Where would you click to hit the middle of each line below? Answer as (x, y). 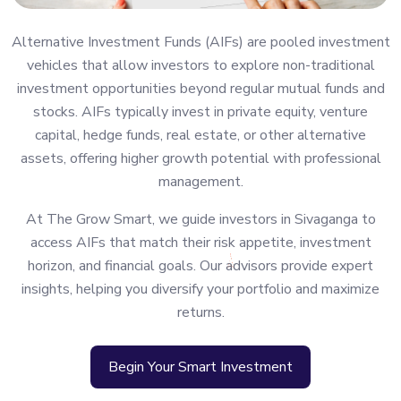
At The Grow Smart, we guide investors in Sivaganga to (200, 220)
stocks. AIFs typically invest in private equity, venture (200, 112)
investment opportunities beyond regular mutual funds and (200, 89)
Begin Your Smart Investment (200, 367)
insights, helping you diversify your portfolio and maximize (200, 290)
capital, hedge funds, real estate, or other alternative (200, 136)
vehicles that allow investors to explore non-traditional (200, 66)
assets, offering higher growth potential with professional (200, 159)
